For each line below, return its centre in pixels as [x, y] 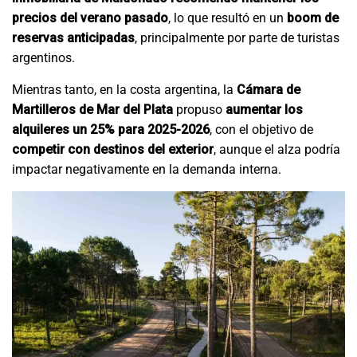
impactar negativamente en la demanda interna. [147, 170]
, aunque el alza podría [277, 150]
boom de [313, 18]
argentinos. [43, 58]
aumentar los [264, 110]
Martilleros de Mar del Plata [92, 110]
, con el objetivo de [261, 130]
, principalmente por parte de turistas [237, 38]
